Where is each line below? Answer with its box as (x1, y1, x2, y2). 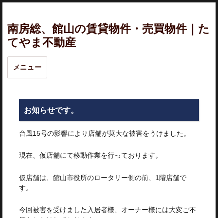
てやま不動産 (7, 36, 76, 49)
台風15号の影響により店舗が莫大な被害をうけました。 (18, 129, 190, 137)
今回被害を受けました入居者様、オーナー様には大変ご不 (18, 206, 196, 214)
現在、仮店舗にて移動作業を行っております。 (18, 151, 162, 160)
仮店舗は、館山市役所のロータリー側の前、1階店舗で (18, 173, 186, 182)
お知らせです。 (23, 105, 78, 115)
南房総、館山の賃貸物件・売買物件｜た (7, 22, 210, 36)
